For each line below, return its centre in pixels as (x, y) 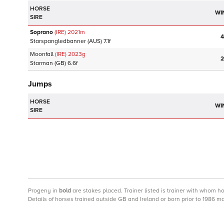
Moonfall (42, 54)
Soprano (41, 32)
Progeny (39, 191)
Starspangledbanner (58, 41)
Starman (41, 63)
